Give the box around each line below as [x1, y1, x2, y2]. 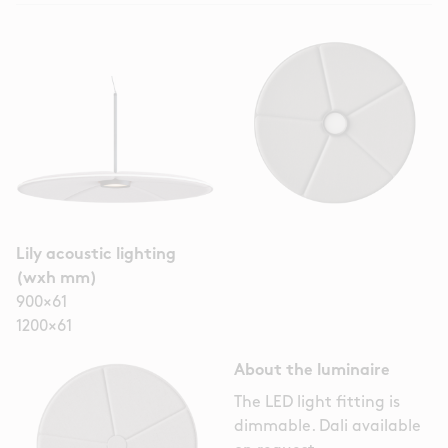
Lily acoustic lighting [16, 247, 176, 264]
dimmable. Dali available [234, 419, 421, 436]
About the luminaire [234, 363, 390, 380]
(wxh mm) [16, 271, 97, 288]
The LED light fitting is [234, 395, 400, 412]
